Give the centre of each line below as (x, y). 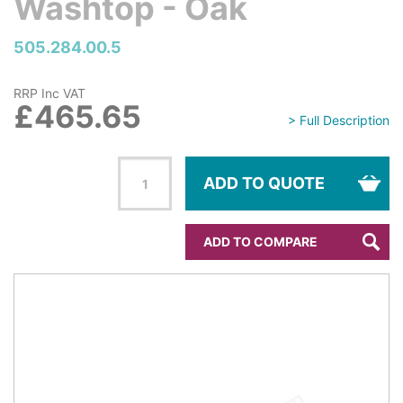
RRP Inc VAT (49, 93)
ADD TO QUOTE (264, 183)
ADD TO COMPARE (260, 242)
